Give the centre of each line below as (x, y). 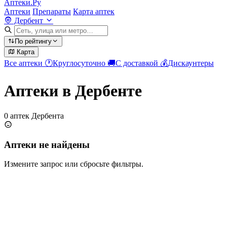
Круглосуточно (80, 63)
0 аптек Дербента (34, 116)
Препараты (52, 11)
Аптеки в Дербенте (73, 91)
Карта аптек (94, 11)
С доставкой (138, 63)
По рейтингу (33, 41)
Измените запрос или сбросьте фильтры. (74, 164)
